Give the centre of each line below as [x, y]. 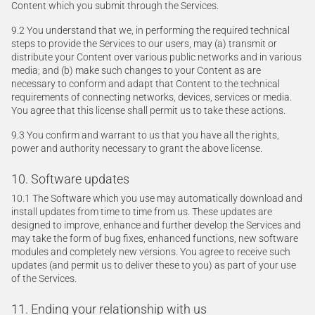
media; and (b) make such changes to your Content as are [136, 70]
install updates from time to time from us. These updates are [142, 212]
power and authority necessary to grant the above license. [137, 148]
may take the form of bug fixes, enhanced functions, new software [155, 238]
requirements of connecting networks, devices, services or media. [152, 97]
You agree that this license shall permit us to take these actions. [148, 110]
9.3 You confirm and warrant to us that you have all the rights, [145, 135]
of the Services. [44, 278]
